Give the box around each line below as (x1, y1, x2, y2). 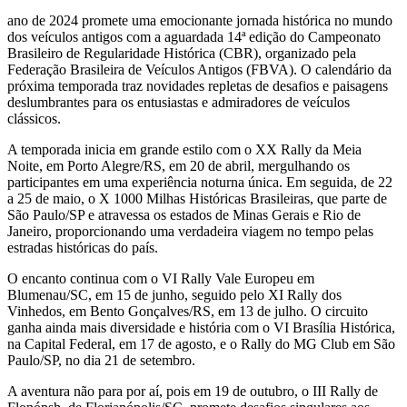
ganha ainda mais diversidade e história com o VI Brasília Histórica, (7, 320, 395, 336)
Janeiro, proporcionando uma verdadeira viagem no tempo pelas (7, 223, 373, 240)
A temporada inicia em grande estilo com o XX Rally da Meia (7, 142, 362, 158)
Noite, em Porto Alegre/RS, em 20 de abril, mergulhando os (7, 158, 350, 174)
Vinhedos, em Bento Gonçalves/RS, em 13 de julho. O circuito (7, 303, 368, 320)
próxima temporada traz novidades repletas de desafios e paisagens (7, 78, 388, 94)
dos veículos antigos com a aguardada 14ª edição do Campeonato (7, 29, 381, 45)
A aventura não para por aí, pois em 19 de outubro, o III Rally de (7, 383, 378, 400)
